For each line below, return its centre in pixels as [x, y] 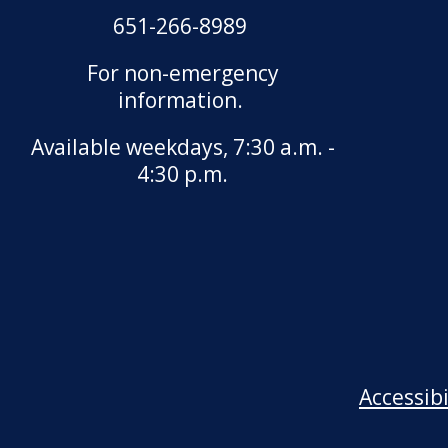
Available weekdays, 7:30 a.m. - [182, 146]
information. [182, 99]
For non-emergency [182, 72]
